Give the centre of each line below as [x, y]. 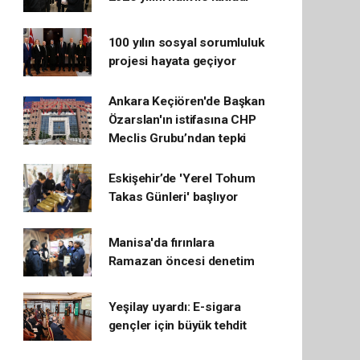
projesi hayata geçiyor [172, 61]
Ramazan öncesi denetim [181, 261]
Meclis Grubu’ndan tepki [177, 138]
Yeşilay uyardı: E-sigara [174, 307]
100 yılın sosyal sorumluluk [186, 43]
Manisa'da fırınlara [161, 243]
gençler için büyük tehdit [177, 325]
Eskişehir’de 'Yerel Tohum [182, 178]
